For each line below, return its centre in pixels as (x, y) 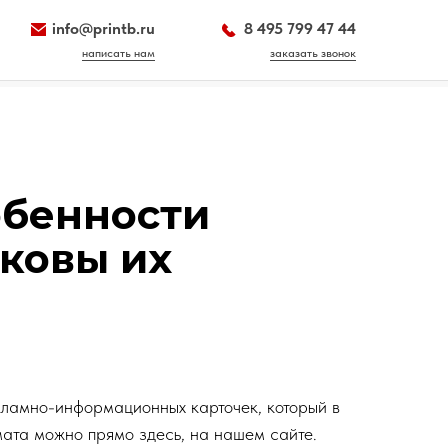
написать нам (118, 53)
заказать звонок (313, 53)
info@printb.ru (103, 28)
